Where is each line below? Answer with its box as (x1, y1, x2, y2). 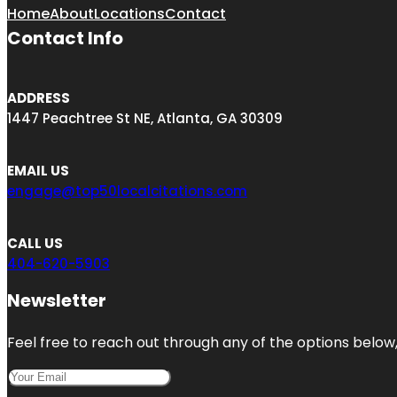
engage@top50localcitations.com (7, 181, 247, 200)
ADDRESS (7, 88, 70, 107)
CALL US (7, 233, 63, 253)
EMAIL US (7, 160, 69, 180)
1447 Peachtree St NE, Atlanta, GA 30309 (7, 108, 283, 128)
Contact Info (7, 25, 123, 51)
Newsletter (7, 287, 106, 313)
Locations (94, 3, 165, 24)
